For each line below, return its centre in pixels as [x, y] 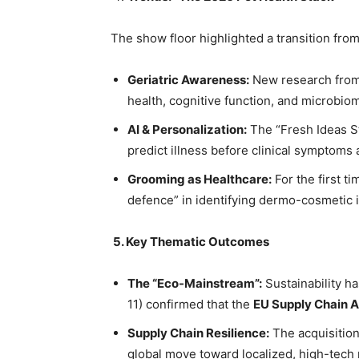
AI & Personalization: [187, 130]
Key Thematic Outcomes [198, 242]
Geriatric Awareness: [188, 80]
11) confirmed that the [190, 305]
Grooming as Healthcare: [200, 179]
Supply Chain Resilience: [198, 333]
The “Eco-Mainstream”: [195, 284]
